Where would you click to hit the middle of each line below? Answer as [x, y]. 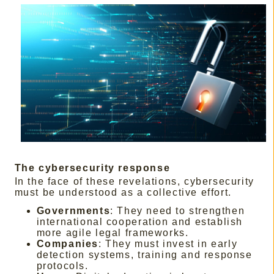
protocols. [62, 266]
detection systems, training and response [144, 255]
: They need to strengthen [178, 211]
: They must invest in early [168, 244]
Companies [67, 244]
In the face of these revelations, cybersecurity [134, 182]
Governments [73, 211]
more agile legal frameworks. [113, 233]
